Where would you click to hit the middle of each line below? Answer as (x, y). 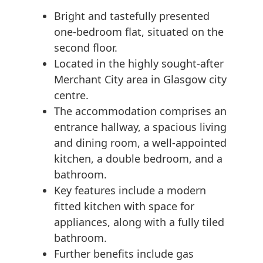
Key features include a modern (130, 190)
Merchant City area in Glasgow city (140, 80)
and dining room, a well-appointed (140, 143)
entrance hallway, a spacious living (140, 127)
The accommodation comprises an (140, 111)
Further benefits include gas (124, 254)
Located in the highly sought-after (139, 64)
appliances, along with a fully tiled (139, 222)
